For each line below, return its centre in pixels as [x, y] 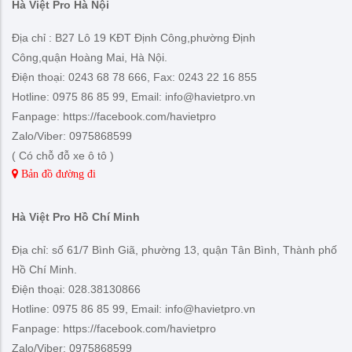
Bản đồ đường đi [57, 173]
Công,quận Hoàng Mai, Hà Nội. [90, 57]
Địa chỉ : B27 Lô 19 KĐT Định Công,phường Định [134, 37]
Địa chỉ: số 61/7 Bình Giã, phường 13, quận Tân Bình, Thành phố [174, 249]
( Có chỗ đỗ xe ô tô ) [63, 155]
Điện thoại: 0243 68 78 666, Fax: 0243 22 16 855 [134, 77]
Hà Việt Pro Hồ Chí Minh [76, 216]
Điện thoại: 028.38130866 [76, 289]
